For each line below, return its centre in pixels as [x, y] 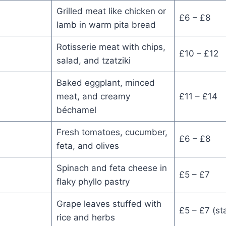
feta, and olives [88, 146]
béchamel [76, 110]
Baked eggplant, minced [105, 82]
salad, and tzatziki [93, 60]
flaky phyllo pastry [93, 181]
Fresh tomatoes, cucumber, [112, 132]
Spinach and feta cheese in [111, 168]
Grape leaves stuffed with [109, 204]
